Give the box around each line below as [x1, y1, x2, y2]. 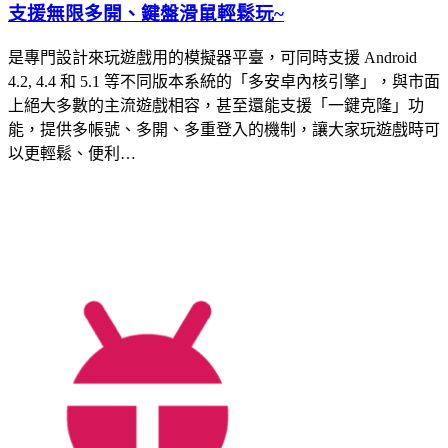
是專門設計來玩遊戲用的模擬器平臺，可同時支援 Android [8, 48, 417, 66]
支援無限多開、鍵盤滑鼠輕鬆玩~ [8, 3, 284, 25]
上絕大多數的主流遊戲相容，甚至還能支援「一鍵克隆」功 [8, 96, 424, 114]
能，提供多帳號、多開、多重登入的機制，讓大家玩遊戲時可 [8, 120, 440, 138]
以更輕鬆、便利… [8, 144, 136, 162]
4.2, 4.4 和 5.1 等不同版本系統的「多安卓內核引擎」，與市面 [8, 72, 440, 90]
